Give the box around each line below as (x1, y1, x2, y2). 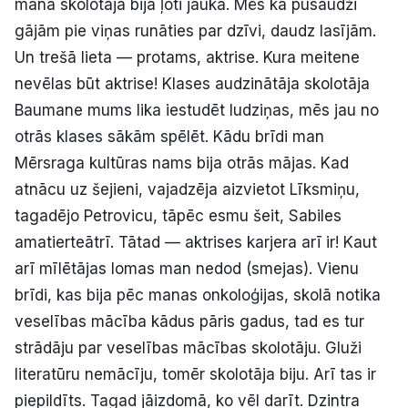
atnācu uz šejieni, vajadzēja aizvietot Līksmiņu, (15, 179, 360, 199)
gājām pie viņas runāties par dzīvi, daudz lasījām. (15, 21, 376, 40)
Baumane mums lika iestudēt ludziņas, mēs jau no (15, 100, 379, 119)
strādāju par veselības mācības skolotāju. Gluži (15, 338, 362, 357)
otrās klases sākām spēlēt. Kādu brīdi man (15, 127, 324, 146)
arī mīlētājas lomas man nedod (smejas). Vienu (15, 259, 359, 278)
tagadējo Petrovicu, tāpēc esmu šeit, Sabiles (15, 206, 342, 225)
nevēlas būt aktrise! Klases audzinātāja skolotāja (15, 74, 370, 93)
